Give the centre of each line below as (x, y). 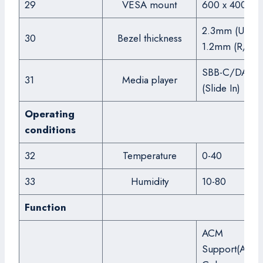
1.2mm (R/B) (229, 46)
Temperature (149, 156)
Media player (149, 80)
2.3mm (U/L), (231, 31)
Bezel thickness (149, 38)
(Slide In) (221, 88)
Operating (49, 114)
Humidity (149, 181)
